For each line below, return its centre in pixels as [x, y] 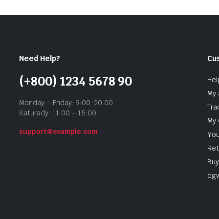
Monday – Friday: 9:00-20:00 [66, 102]
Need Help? [40, 58]
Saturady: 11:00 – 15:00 [58, 113]
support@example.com [58, 131]
